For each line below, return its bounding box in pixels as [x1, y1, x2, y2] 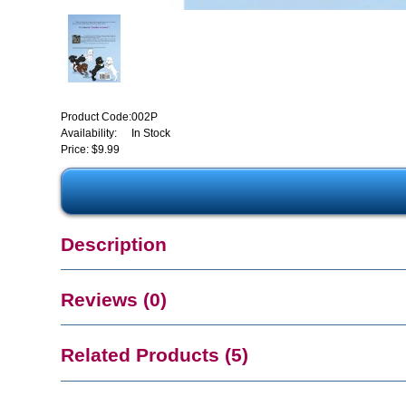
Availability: [61, 126, 118, 140]
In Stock [131, 126, 171, 140]
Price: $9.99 [61, 142, 121, 156]
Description [61, 233, 168, 255]
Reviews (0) [61, 289, 168, 311]
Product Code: [61, 110, 132, 123]
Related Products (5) [61, 344, 249, 366]
